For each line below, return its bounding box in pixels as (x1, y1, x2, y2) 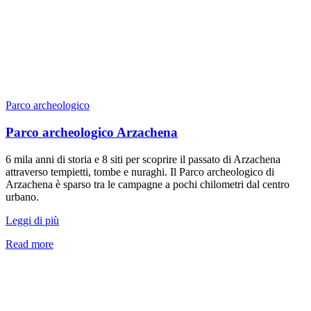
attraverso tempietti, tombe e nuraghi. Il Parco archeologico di (6, 165, 274, 178)
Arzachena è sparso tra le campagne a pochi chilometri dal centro (6, 178, 289, 190)
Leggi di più (6, 214, 59, 226)
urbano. (6, 190, 39, 203)
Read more (6, 237, 53, 250)
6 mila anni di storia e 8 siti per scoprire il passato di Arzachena (6, 153, 280, 165)
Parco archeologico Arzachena (6, 124, 178, 140)
